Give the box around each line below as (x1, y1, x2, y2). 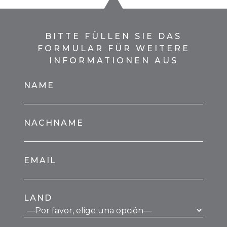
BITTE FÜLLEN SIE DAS (45, 31, 182, 42)
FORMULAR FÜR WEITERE (37, 44, 190, 54)
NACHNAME (24, 118, 84, 128)
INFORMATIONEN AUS (49, 56, 178, 66)
